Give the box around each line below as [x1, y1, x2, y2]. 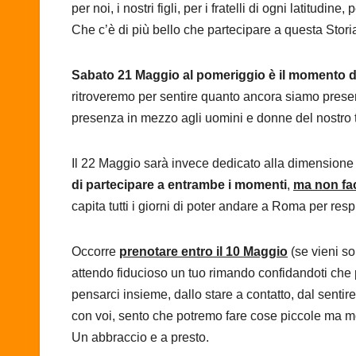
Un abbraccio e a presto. [72, 331, 209, 345]
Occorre [72, 245, 119, 259]
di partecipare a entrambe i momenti [72, 178, 287, 192]
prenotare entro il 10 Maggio [119, 245, 288, 259]
